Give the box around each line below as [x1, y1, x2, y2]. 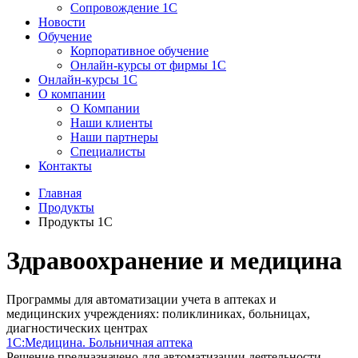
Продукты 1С [38, 214, 113, 229]
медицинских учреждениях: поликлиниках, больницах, [6, 307, 310, 321]
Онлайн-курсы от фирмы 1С [70, 58, 226, 72]
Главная [38, 185, 82, 200]
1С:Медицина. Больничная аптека [6, 336, 193, 350]
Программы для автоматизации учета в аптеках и [6, 292, 276, 307]
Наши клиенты [70, 115, 153, 129]
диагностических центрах [6, 321, 148, 336]
